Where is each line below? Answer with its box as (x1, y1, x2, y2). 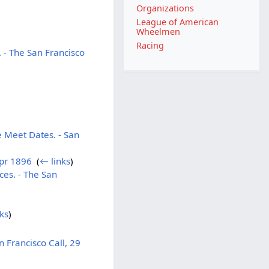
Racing (136, 40, 165, 52)
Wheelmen (136, 26, 181, 38)
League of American (136, 16, 219, 28)
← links (40, 154, 70, 167)
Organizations (136, 2, 195, 14)
